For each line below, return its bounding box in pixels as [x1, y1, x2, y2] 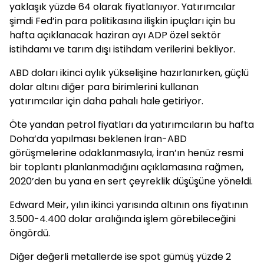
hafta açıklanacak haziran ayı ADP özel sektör [9, 28, 221, 42]
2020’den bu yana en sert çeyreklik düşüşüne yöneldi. [9, 174, 253, 188]
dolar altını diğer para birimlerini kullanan [9, 80, 199, 94]
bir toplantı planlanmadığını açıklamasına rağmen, [9, 160, 243, 174]
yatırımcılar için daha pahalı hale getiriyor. [9, 94, 203, 108]
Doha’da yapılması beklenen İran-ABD [9, 132, 187, 146]
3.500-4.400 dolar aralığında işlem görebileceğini [9, 212, 236, 226]
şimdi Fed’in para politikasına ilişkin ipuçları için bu [9, 14, 235, 28]
